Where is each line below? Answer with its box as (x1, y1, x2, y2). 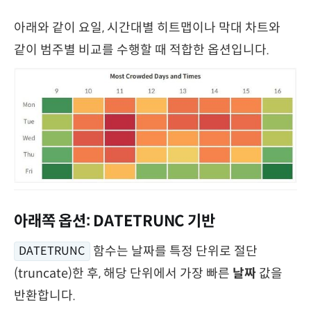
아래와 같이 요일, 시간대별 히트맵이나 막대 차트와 (14, 19, 280, 35)
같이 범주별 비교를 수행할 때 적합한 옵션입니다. (14, 42, 269, 58)
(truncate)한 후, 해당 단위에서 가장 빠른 (14, 265, 233, 281)
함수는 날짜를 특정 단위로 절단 (92, 243, 258, 259)
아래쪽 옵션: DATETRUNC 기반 (14, 211, 215, 230)
